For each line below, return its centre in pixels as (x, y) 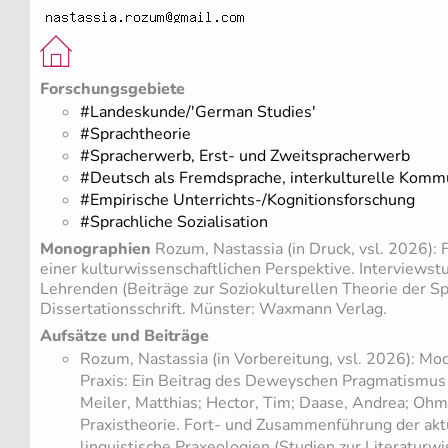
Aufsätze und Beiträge (124, 335)
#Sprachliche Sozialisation (174, 222)
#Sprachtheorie (135, 134)
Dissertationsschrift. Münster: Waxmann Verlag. (213, 309)
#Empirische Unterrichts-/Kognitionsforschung (247, 200)
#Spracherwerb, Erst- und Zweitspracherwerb (245, 156)
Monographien (95, 249)
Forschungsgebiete (112, 88)
